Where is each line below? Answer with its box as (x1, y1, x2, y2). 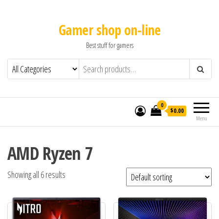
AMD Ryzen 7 (7, 141, 93, 165)
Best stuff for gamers (86, 40, 133, 50)
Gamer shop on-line (59, 21, 160, 39)
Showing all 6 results (7, 169, 66, 180)
